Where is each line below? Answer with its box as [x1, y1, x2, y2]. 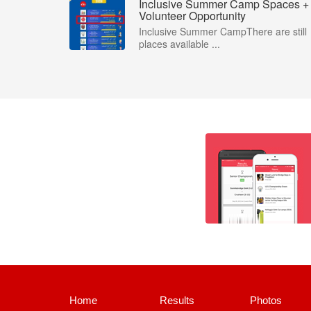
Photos [250, 294, 282, 306]
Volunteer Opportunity [139, 8, 246, 24]
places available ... [139, 37, 220, 51]
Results [160, 294, 194, 306]
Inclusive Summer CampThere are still [139, 24, 307, 38]
